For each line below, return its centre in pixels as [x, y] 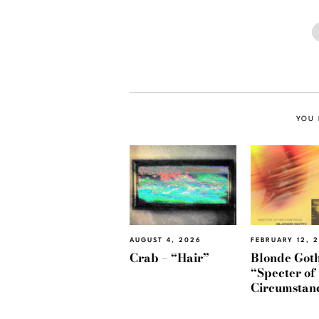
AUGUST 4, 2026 [166, 241]
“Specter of [283, 272]
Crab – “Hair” [169, 257]
